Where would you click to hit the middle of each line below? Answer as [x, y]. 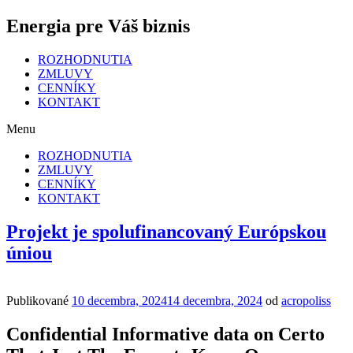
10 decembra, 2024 [119, 300]
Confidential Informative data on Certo [165, 334]
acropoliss [306, 300]
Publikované [37, 300]
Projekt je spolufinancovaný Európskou [166, 231]
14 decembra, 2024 [215, 300]
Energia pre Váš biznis [98, 26]
